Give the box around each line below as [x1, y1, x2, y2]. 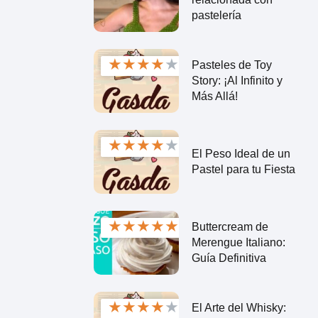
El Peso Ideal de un [191, 147, 290, 160]
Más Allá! [191, 89, 238, 102]
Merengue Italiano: [191, 236, 285, 248]
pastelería [191, 9, 241, 21]
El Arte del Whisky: [191, 301, 286, 314]
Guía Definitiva [191, 251, 266, 264]
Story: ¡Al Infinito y [191, 74, 283, 87]
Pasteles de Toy [191, 58, 272, 71]
